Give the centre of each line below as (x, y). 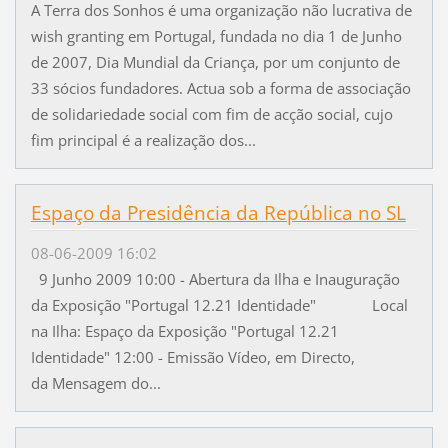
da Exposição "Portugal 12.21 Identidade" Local (219, 305)
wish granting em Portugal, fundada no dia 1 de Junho (216, 35)
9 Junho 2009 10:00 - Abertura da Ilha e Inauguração (215, 279)
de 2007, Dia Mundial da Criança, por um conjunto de (215, 61)
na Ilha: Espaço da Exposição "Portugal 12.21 (184, 331)
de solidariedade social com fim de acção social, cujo (211, 113)
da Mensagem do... (95, 383)
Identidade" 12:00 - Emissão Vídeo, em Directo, (192, 357)
